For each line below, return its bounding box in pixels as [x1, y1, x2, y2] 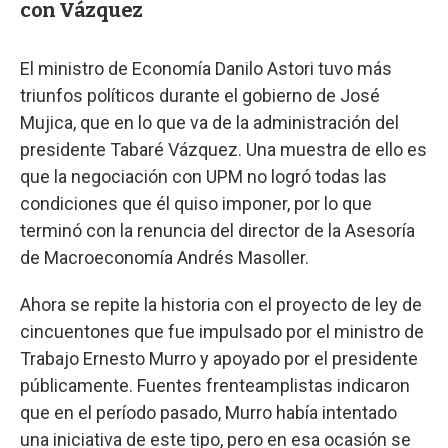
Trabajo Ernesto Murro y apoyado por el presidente [20, 347, 418, 369]
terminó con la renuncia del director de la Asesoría [20, 219, 415, 241]
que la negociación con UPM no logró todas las [20, 165, 387, 187]
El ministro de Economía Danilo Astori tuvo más [20, 57, 392, 79]
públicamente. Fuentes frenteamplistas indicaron [20, 374, 410, 396]
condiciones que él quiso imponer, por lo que [20, 192, 372, 214]
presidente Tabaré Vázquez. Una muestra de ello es [20, 138, 427, 160]
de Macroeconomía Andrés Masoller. [20, 246, 309, 268]
